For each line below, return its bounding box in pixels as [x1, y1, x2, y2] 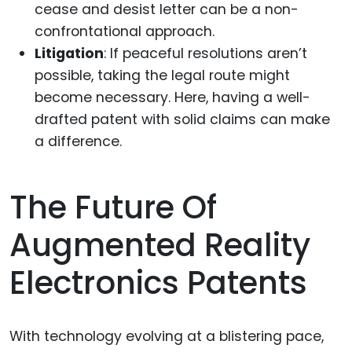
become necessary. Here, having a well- [35, 87, 310, 107]
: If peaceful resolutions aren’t [104, 43, 307, 63]
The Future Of [9, 185, 217, 229]
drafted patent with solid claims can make [35, 109, 330, 129]
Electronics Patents [9, 260, 307, 305]
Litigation [35, 43, 104, 63]
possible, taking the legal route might [35, 65, 290, 85]
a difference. [35, 131, 122, 151]
